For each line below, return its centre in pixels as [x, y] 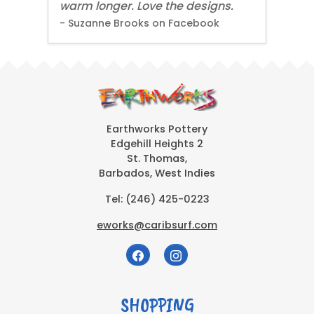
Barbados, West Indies [157, 173]
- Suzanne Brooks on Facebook [139, 23]
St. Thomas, [157, 159]
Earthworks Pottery [157, 129]
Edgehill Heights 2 [157, 144]
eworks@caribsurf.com [157, 225]
